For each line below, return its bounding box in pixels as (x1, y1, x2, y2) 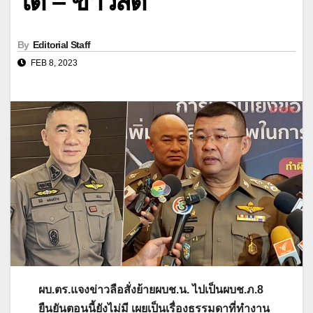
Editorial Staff (32, 39, 91, 51)
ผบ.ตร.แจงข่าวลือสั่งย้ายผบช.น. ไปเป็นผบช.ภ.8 (38, 283, 263, 296)
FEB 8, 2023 (29, 58, 78, 68)
